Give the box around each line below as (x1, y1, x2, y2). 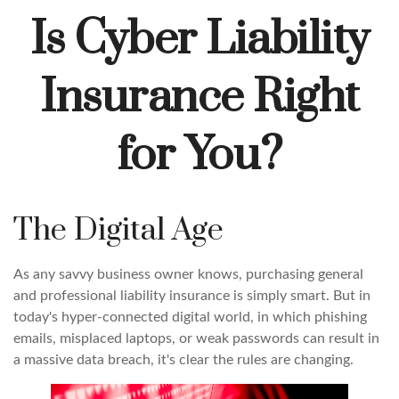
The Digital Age (13, 211, 224, 250)
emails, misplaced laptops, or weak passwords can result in (13, 331, 379, 346)
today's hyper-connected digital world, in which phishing (13, 310, 367, 324)
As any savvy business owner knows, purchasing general (13, 267, 363, 281)
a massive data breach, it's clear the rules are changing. (13, 353, 354, 367)
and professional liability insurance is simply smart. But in (13, 289, 370, 303)
